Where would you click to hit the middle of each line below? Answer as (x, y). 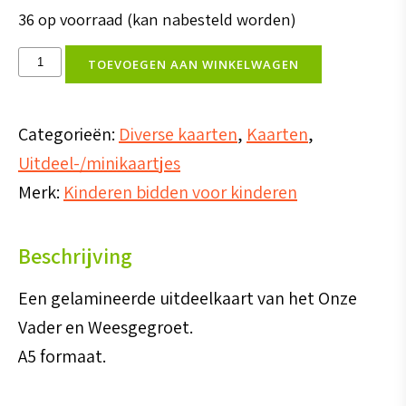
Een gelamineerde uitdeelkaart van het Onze (188, 298)
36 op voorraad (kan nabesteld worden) (157, 19)
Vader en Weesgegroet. (106, 327)
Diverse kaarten (178, 134)
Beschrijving (75, 256)
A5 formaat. (62, 356)
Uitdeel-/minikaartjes (99, 163)
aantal (42, 232)
